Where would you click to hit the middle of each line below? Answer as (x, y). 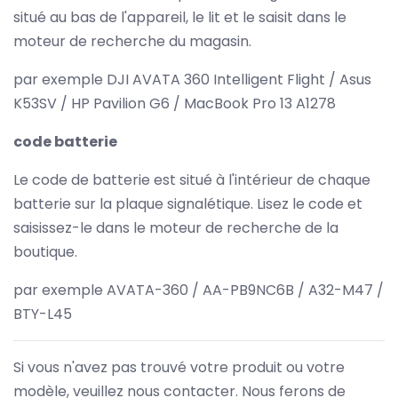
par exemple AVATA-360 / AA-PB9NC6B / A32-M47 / (199, 290)
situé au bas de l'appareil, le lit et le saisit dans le (180, 17)
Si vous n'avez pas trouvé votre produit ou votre (179, 367)
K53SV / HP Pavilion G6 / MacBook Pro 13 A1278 (175, 103)
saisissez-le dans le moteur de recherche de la (176, 227)
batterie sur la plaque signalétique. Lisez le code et (188, 203)
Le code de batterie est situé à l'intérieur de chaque (192, 179)
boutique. (45, 251)
